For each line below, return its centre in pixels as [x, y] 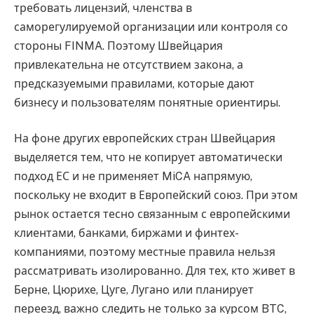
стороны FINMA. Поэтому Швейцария [118, 46]
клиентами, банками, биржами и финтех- [127, 233]
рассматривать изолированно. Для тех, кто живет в [155, 271]
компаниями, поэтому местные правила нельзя [145, 252]
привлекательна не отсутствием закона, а [129, 64]
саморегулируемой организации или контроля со [151, 27]
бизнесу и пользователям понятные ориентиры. [147, 102]
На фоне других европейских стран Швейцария [145, 139]
